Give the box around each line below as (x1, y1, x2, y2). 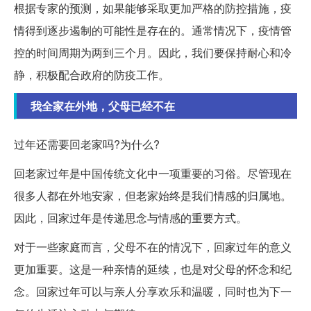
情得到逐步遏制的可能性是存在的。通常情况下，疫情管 (14, 22, 292, 39)
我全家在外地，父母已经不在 (31, 98, 175, 115)
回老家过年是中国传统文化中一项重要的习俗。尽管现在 (14, 165, 292, 182)
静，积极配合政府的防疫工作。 (14, 67, 169, 83)
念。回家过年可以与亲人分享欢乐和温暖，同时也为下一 (14, 283, 292, 300)
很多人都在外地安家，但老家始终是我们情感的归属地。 (14, 187, 292, 204)
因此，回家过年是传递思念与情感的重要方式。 (14, 210, 247, 226)
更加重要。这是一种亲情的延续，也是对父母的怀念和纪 (14, 261, 292, 278)
